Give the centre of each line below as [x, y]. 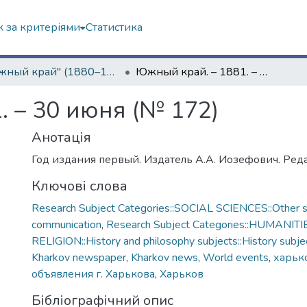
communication [66, 225]
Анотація [61, 137]
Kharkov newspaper [79, 258]
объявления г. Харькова [93, 274]
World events [236, 258]
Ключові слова [79, 186]
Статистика [114, 27]
